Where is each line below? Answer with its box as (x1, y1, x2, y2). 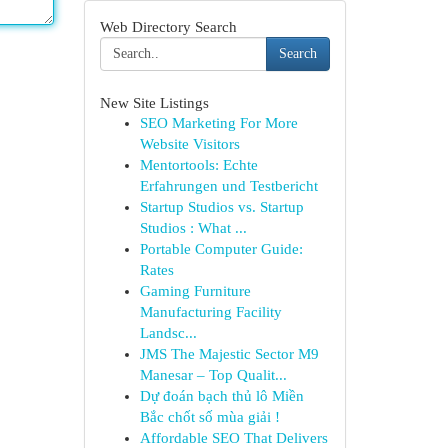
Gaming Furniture (139, 283, 251, 299)
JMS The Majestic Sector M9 (139, 346, 319, 362)
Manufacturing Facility (139, 304, 282, 320)
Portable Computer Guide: (139, 241, 303, 257)
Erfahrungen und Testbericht (139, 178, 318, 194)
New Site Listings (99, 94, 209, 111)
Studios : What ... (139, 220, 247, 236)
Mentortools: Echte (139, 157, 258, 173)
